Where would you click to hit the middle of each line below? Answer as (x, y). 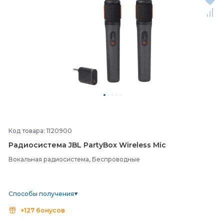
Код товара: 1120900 (40, 131)
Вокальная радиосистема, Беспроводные (74, 159)
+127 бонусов (43, 210)
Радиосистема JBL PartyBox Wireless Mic (87, 145)
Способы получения (41, 194)
